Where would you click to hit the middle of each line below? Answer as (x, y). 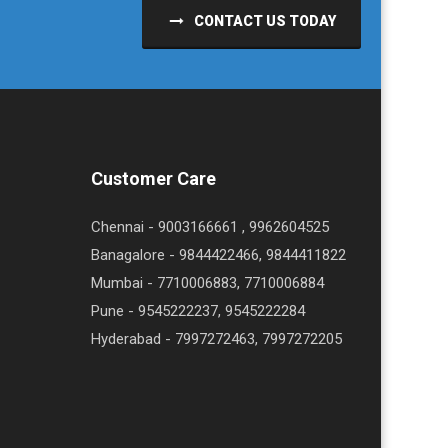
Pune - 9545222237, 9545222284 (198, 310)
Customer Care (153, 178)
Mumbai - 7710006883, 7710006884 (207, 282)
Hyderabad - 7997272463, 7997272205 (216, 338)
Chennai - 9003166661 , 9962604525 (210, 226)
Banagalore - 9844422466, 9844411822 (218, 254)
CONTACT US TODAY (263, 20)
